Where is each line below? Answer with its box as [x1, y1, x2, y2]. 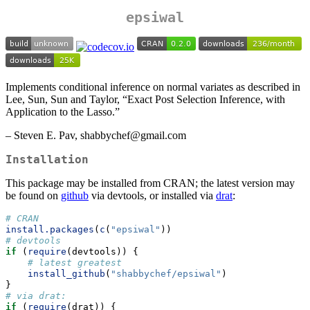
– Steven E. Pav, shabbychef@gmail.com [6, 129, 186, 142]
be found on [6, 190, 61, 202]
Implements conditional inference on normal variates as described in [6, 81, 300, 93]
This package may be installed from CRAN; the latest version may [6, 177, 295, 190]
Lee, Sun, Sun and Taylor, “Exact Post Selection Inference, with [6, 93, 285, 106]
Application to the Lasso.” [6, 106, 120, 118]
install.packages [6, 224, 94, 235]
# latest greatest [28, 257, 122, 268]
